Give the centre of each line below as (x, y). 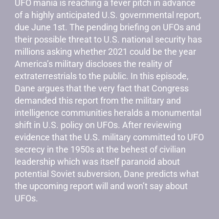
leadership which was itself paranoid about (97, 162)
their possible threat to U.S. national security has (108, 39)
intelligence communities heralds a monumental (108, 113)
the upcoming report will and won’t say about (101, 186)
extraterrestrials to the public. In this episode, (102, 76)
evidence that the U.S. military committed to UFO (109, 137)
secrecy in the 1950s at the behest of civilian (100, 149)
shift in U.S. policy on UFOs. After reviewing (98, 125)
